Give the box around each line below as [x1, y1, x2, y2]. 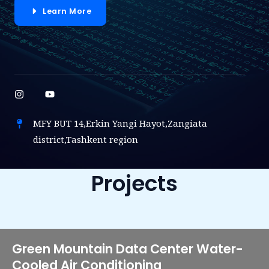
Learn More [43, 5, 91, 16]
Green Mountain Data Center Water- [12, 240, 243, 258]
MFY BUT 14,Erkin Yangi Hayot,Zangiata [33, 117, 207, 129]
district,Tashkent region [33, 133, 138, 145]
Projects [91, 168, 178, 199]
